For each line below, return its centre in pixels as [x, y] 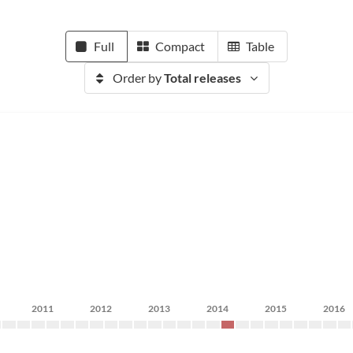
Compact [180, 46]
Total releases [202, 78]
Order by [138, 78]
